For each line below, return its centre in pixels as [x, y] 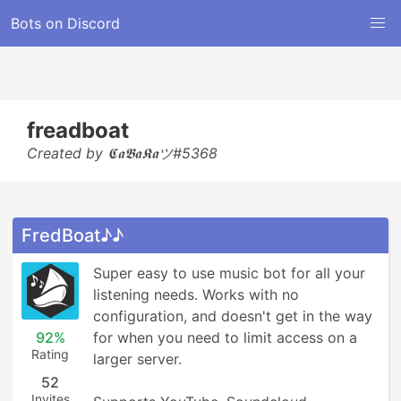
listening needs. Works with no [196, 294]
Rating [50, 354]
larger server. [137, 359]
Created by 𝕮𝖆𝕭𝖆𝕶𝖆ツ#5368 [122, 153]
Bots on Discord [65, 23]
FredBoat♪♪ [73, 235]
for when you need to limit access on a [225, 337]
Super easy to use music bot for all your [229, 273]
